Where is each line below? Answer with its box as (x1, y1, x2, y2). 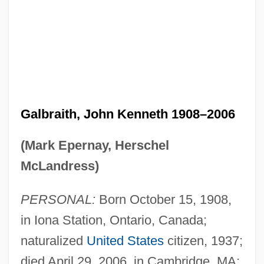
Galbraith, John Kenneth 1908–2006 (20, 106, 235, 121)
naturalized (20, 233, 87, 248)
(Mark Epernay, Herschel (20, 137, 169, 153)
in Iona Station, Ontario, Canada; (20, 212, 207, 227)
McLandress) (20, 158, 99, 173)
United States (86, 233, 164, 248)
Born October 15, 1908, (95, 192, 232, 207)
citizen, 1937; (163, 233, 243, 248)
